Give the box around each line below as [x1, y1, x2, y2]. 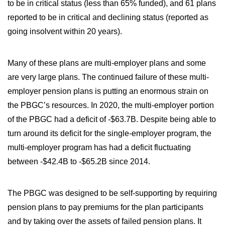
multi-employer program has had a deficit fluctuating [8, 143, 191, 152]
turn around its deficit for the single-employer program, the [8, 129, 211, 138]
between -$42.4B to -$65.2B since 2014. [8, 157, 150, 166]
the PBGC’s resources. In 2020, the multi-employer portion [8, 101, 214, 109]
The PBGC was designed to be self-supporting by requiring [8, 189, 217, 197]
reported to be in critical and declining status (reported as [8, 13, 208, 22]
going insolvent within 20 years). [8, 27, 122, 36]
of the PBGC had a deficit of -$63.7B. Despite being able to [8, 115, 216, 124]
